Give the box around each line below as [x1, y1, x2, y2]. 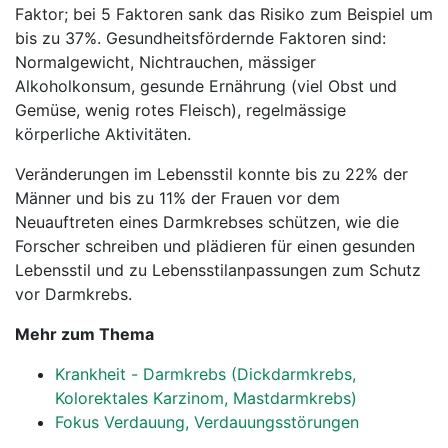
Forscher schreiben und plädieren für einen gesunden [15, 236, 415, 256]
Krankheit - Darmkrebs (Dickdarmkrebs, [55, 364, 356, 384]
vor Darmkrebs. [15, 284, 132, 304]
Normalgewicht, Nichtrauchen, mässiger [15, 52, 316, 72]
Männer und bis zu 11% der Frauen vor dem [15, 188, 340, 208]
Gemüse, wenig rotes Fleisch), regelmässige [15, 100, 346, 120]
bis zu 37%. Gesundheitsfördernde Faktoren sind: [15, 28, 386, 48]
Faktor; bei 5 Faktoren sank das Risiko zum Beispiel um [15, 4, 433, 24]
